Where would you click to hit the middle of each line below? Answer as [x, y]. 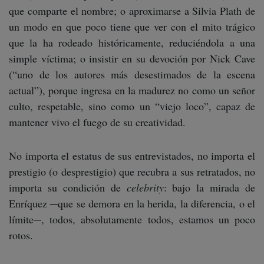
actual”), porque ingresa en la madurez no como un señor [132, 90]
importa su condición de [68, 187]
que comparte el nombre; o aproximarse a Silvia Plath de [132, 11]
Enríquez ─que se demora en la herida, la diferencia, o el [132, 203]
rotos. [21, 235]
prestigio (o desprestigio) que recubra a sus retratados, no [132, 171]
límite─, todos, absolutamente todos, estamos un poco [132, 219]
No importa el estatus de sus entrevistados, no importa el [132, 156]
